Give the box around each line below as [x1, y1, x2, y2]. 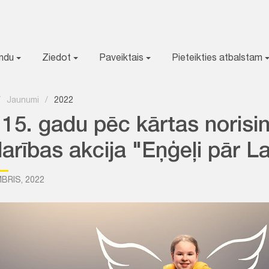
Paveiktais [99, 54, 146, 64]
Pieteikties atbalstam [172, 54, 265, 64]
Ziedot [42, 54, 73, 64]
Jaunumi [7, 97, 39, 105]
